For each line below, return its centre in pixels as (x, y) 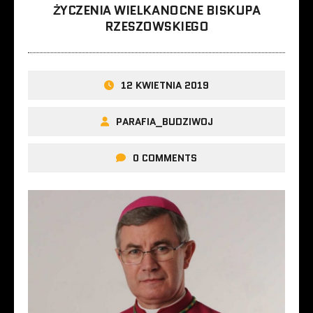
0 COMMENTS (165, 158)
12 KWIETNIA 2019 (165, 85)
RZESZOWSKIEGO (156, 26)
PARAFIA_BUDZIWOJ (164, 121)
